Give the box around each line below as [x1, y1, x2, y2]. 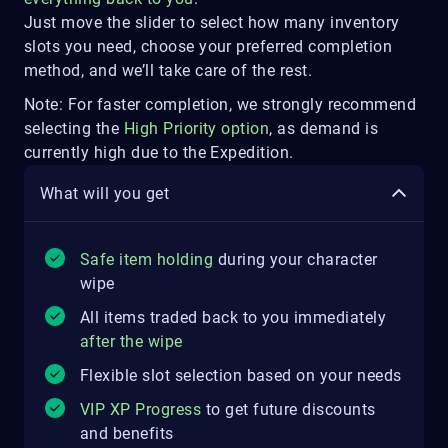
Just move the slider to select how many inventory [24, 13, 400, 33]
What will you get [40, 183, 170, 203]
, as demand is [269, 119, 379, 139]
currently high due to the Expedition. [24, 143, 294, 163]
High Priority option [123, 119, 270, 139]
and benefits [80, 424, 174, 444]
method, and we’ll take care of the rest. [24, 61, 313, 81]
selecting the [24, 119, 124, 139]
